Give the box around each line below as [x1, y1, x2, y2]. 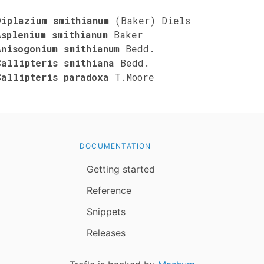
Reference [87, 184, 131, 196]
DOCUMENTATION [80, 141, 151, 150]
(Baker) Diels [115, 14, 190, 27]
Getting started [87, 163, 155, 175]
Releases [87, 226, 126, 239]
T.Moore [115, 70, 154, 83]
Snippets [87, 205, 126, 217]
